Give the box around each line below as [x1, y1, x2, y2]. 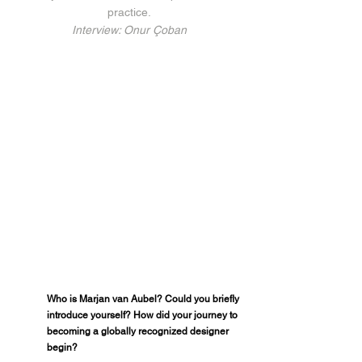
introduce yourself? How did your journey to [47, 309, 240, 321]
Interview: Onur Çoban [72, 23, 187, 36]
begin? [47, 342, 78, 353]
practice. [107, 6, 151, 19]
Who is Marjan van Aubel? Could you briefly [47, 293, 242, 305]
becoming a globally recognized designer [47, 326, 231, 337]
